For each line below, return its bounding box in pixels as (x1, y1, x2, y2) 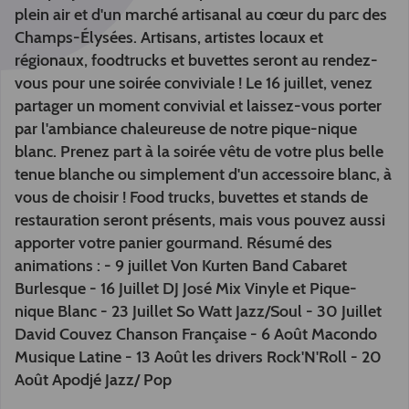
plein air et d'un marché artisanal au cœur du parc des (15, 5, 387, 25)
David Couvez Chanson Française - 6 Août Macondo (15, 324, 377, 344)
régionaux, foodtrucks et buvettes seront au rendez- (15, 50, 378, 70)
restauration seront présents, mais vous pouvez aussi (15, 210, 385, 230)
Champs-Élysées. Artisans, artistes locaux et (15, 27, 323, 47)
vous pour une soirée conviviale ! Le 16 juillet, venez (15, 73, 372, 93)
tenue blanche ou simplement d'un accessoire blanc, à (15, 164, 392, 184)
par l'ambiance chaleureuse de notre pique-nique (15, 119, 357, 139)
